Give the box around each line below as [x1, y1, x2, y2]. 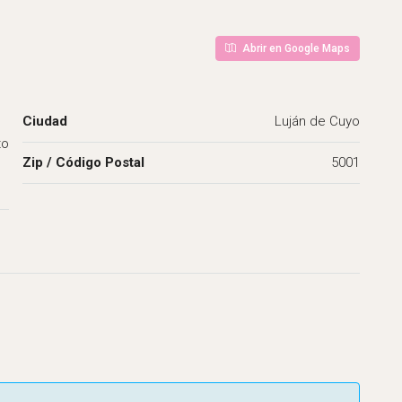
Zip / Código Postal [22, 154, 144, 170]
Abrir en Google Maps [240, 42, 350, 55]
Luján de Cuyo [275, 113, 360, 129]
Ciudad [22, 113, 67, 129]
